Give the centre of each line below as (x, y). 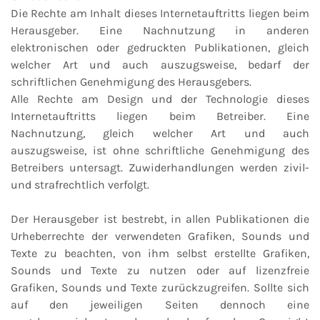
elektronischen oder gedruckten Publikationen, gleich (160, 48)
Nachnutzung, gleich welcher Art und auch (160, 134)
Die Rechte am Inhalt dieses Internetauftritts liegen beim (160, 14)
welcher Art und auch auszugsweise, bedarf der (160, 65)
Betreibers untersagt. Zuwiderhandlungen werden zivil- (160, 168)
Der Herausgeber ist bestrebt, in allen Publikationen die (160, 219)
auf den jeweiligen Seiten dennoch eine (160, 305)
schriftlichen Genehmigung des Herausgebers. (131, 82)
